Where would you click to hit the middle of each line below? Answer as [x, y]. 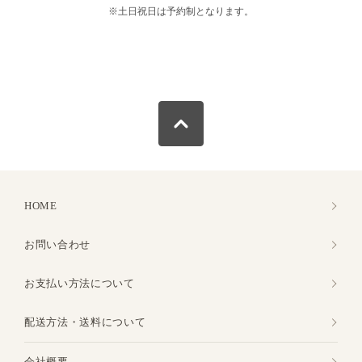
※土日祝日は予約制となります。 [181, 12]
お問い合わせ [57, 245]
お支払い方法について [80, 284]
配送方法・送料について [85, 322]
